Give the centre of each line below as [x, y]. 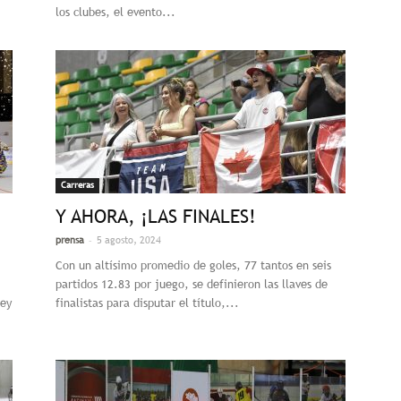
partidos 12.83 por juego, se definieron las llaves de [192, 284]
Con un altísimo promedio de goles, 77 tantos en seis [193, 265]
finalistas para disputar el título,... [147, 303]
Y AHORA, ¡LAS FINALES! [156, 216]
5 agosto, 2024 [129, 240]
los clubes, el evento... [115, 12]
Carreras [77, 185]
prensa [70, 240]
